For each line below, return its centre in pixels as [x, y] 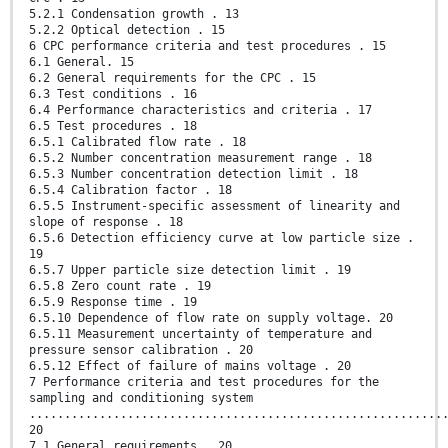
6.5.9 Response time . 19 [113, 302]
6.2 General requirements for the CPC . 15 [172, 78]
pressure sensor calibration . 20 [141, 350]
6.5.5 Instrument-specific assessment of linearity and [214, 206]
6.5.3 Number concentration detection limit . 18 [193, 174]
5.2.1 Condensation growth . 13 [134, 14]
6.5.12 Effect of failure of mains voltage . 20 [190, 366]
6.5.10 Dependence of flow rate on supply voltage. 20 [211, 318]
